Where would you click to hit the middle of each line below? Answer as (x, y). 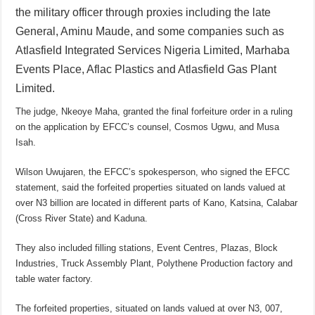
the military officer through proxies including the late (143, 13)
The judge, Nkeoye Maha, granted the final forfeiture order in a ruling (154, 112)
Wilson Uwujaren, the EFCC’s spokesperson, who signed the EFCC (153, 172)
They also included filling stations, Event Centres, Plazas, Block (147, 248)
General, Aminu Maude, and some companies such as (150, 32)
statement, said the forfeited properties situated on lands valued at (151, 188)
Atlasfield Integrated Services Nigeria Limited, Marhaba (153, 51)
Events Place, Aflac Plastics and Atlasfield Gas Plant (146, 70)
